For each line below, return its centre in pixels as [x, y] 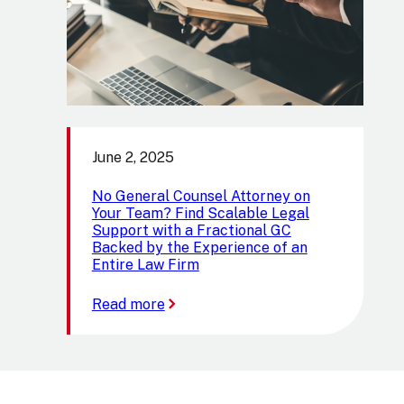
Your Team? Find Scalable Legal [200, 213]
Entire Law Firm [145, 265]
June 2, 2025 [133, 157]
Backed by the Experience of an [199, 248]
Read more [128, 304]
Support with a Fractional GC [191, 230]
